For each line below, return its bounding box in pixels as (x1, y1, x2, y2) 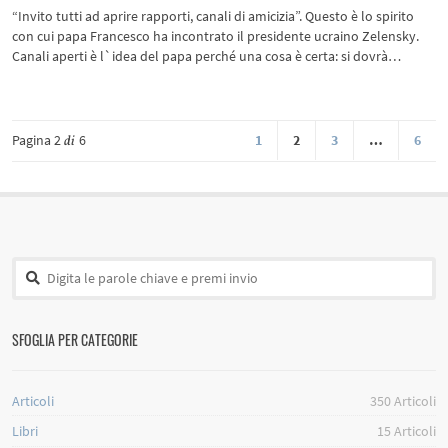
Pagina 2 (12, 131, 65, 149)
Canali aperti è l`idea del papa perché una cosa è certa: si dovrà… (12, 47, 402, 65)
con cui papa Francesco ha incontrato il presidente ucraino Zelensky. (12, 27, 420, 45)
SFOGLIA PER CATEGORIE (12, 328, 139, 350)
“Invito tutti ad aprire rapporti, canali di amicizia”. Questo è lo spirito (12, 7, 415, 25)
